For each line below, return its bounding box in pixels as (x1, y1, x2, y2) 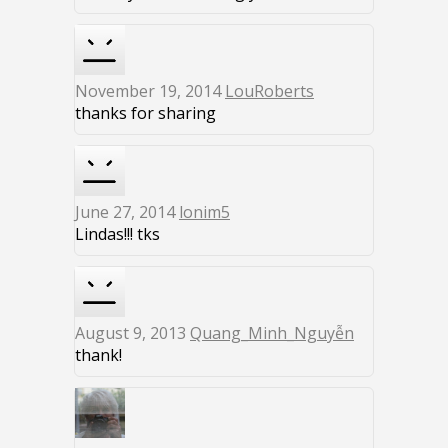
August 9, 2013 (75, 321, 190, 344)
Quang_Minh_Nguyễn (190, 321, 354, 344)
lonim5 (179, 200, 230, 223)
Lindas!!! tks (75, 222, 160, 245)
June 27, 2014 (75, 200, 179, 223)
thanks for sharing (75, 101, 216, 124)
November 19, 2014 (75, 79, 225, 102)
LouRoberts (225, 79, 314, 102)
